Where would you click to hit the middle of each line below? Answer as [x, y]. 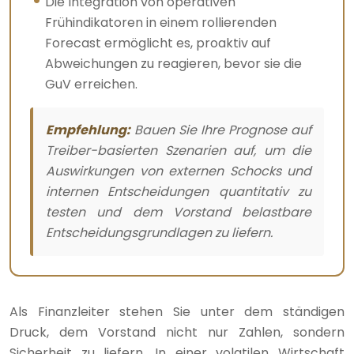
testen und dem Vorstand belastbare [179, 212]
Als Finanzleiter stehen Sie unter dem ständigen [177, 311]
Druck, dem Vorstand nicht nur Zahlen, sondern [177, 332]
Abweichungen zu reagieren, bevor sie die [174, 63]
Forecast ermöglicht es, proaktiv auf [158, 43]
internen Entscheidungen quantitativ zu [179, 191]
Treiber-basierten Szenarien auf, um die [179, 150]
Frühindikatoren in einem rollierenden [161, 22]
